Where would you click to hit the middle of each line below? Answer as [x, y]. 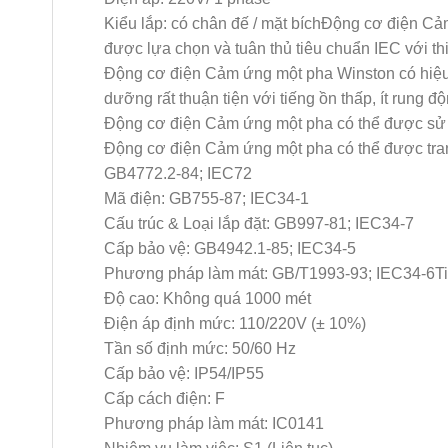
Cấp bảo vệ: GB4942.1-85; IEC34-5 [229, 248]
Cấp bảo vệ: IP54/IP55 [183, 373]
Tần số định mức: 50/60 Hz [199, 348]
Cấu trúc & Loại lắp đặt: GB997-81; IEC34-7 [258, 223]
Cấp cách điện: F [164, 398]
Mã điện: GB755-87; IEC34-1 [206, 198]
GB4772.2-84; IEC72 [177, 173]
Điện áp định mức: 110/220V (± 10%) [234, 323]
